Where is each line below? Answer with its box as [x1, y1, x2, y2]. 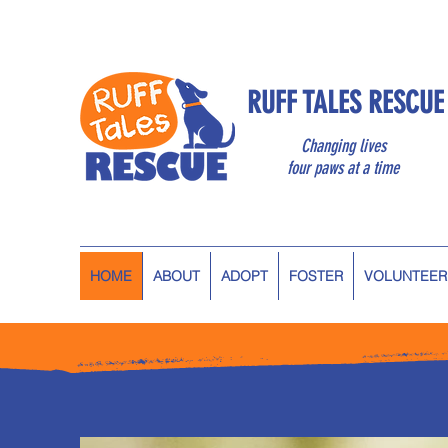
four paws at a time [287, 157, 399, 179]
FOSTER [289, 267, 343, 285]
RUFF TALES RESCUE [247, 85, 444, 121]
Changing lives [300, 135, 386, 157]
